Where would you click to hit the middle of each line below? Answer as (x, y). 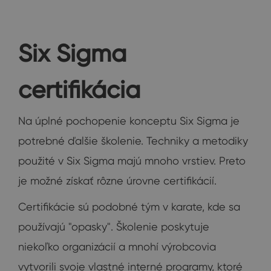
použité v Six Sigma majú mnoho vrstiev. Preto (132, 160)
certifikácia (79, 89)
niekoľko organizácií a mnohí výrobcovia (117, 246)
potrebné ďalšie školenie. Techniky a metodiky (133, 140)
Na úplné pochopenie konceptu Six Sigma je (129, 120)
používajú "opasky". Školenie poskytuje (114, 226)
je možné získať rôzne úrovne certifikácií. (117, 180)
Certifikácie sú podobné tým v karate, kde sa (129, 206)
